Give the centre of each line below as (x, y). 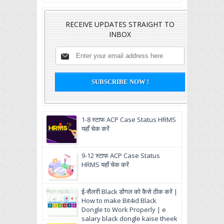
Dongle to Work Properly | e (124, 210)
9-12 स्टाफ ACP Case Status (121, 156)
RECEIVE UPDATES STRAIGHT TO (120, 24)
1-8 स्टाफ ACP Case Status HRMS (129, 120)
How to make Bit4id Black (119, 201)
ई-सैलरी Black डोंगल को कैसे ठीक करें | (129, 192)
